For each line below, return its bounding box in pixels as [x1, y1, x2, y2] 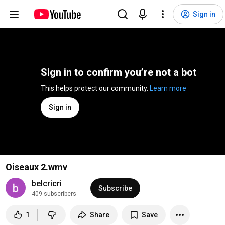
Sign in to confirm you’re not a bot [41, 66, 196, 78]
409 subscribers [31, 190, 76, 197]
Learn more [150, 84, 186, 92]
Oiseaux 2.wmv [5, 162, 67, 172]
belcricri [31, 179, 62, 188]
